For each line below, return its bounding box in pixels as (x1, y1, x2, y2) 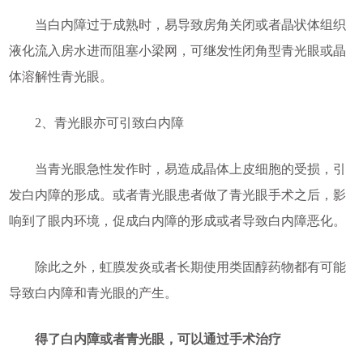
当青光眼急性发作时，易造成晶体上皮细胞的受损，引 (8, 162, 346, 177)
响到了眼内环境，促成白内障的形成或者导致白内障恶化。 (8, 214, 346, 228)
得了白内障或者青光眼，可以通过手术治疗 (8, 332, 281, 347)
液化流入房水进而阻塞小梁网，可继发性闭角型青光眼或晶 (8, 44, 346, 58)
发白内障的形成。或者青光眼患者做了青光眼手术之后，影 (8, 188, 346, 203)
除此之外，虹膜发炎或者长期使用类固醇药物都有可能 (8, 260, 346, 275)
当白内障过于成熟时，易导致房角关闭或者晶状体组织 (8, 18, 346, 32)
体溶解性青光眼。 (8, 70, 113, 84)
